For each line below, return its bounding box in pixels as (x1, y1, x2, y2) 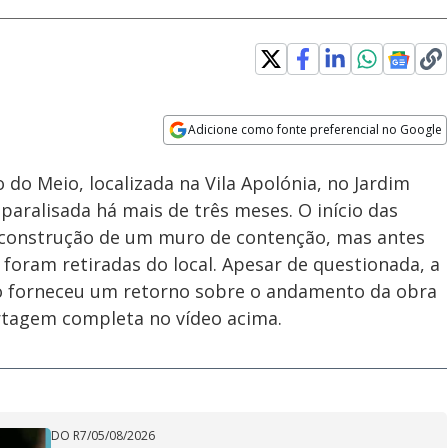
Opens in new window (163, 146, 327, 168)
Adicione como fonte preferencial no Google (188, 121, 443, 138)
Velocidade (223, 135, 272, 150)
